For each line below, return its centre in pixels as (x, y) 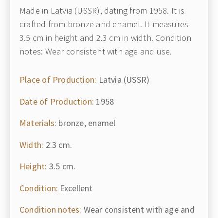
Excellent (76, 188)
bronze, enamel (86, 123)
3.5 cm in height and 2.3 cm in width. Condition (106, 38)
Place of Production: (58, 80)
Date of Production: (57, 101)
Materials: (38, 123)
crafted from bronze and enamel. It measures (104, 24)
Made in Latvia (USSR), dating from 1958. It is (102, 10)
